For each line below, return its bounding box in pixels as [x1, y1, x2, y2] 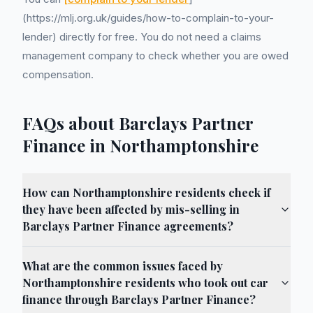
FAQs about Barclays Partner [22, 112, 253, 134]
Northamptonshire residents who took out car [22, 275, 268, 290]
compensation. [22, 68, 94, 81]
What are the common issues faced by [22, 259, 223, 273]
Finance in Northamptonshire [22, 134, 259, 156]
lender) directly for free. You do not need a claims [22, 30, 261, 43]
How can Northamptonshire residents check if [22, 185, 270, 200]
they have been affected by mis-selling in [22, 202, 240, 217]
